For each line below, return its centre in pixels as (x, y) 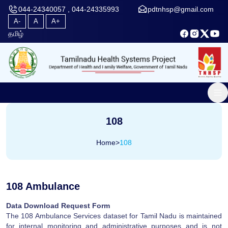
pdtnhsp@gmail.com (181, 9)
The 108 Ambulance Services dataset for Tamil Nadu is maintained (114, 216)
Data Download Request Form (58, 205)
